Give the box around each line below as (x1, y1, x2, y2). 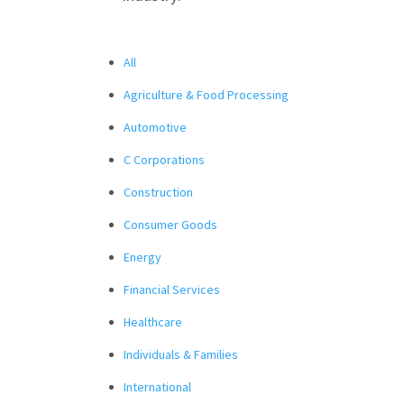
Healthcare (124, 313, 182, 330)
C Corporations (124, 151, 205, 168)
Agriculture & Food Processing (124, 86, 289, 103)
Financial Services (124, 280, 220, 298)
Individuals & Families (124, 345, 238, 363)
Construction (124, 183, 193, 200)
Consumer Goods (124, 216, 217, 233)
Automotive (124, 118, 187, 135)
